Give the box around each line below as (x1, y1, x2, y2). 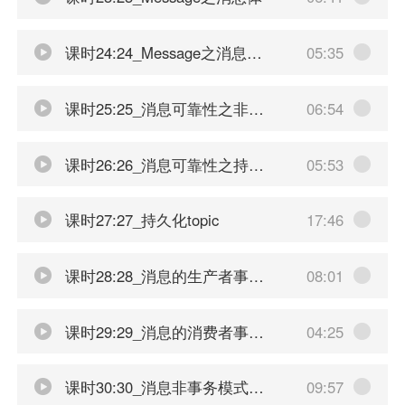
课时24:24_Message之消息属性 (60, 42, 247, 64)
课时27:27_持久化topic (60, 209, 219, 231)
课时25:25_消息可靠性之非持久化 (60, 97, 249, 119)
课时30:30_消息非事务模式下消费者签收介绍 (60, 376, 249, 399)
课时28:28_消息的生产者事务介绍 (60, 264, 249, 287)
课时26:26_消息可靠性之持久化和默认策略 (60, 153, 249, 175)
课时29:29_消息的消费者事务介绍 (60, 320, 249, 343)
